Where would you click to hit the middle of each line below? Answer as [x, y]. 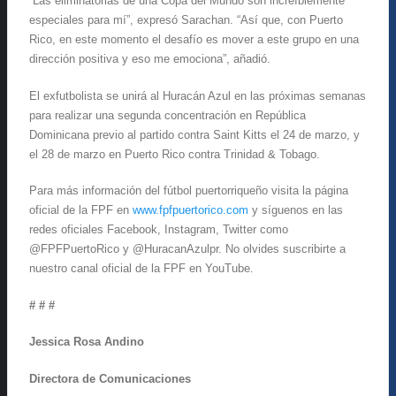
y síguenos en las [296, 210]
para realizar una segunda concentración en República [168, 115]
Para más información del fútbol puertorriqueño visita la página [189, 191]
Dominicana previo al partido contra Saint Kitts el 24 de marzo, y [194, 134]
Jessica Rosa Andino [87, 342]
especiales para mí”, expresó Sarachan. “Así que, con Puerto [186, 20]
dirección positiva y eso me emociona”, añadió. [150, 59]
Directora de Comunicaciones [110, 378]
